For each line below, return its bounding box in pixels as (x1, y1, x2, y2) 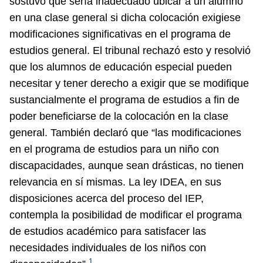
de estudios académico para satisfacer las (9, 225, 206, 238)
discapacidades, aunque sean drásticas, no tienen (9, 160, 244, 172)
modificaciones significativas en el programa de (9, 28, 231, 41)
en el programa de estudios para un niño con (9, 143, 219, 156)
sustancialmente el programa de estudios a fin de (9, 94, 240, 106)
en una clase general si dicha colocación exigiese (9, 12, 241, 24)
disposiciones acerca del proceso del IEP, (9, 193, 204, 205)
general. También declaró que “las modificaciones (9, 127, 241, 139)
